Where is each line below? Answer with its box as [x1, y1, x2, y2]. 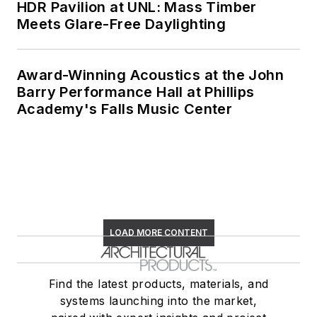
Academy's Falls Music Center [17, 100, 233, 117]
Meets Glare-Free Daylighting [17, 15, 226, 33]
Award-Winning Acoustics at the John [17, 66, 284, 83]
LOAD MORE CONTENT [109, 226, 208, 238]
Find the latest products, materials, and [48, 276, 269, 291]
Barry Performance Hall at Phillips [17, 83, 255, 100]
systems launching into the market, [59, 293, 258, 308]
